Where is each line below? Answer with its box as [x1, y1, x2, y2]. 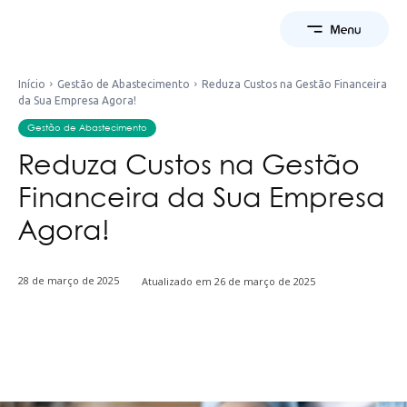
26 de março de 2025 [214, 273, 315, 288]
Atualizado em [142, 273, 212, 288]
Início [18, 78, 45, 90]
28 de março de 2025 [18, 273, 119, 288]
